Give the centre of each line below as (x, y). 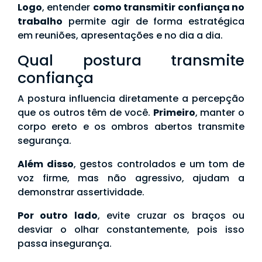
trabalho (40, 22)
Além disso (46, 164)
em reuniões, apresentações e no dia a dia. (120, 36)
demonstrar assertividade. (81, 192)
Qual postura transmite (131, 61)
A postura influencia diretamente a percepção (131, 99)
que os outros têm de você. (85, 113)
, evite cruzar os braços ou (171, 216)
